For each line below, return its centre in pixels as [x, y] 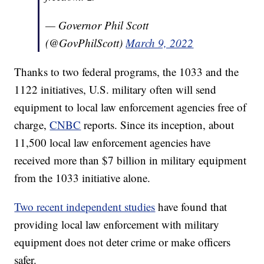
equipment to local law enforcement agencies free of [131, 107]
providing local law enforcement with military [117, 225]
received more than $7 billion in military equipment [131, 160]
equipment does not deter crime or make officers [123, 242]
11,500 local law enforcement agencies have [113, 143]
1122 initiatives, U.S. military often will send [115, 90]
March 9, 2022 [160, 43]
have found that [191, 207]
